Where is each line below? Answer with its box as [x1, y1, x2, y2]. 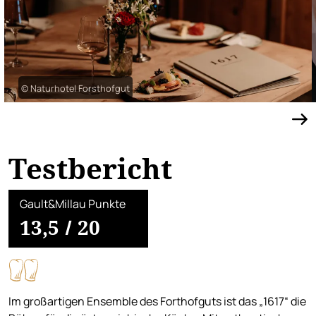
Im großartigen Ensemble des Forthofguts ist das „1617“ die [8, 293, 306, 309]
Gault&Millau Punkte [20, 196, 126, 212]
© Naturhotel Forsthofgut [21, 82, 130, 95]
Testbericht [8, 149, 172, 188]
